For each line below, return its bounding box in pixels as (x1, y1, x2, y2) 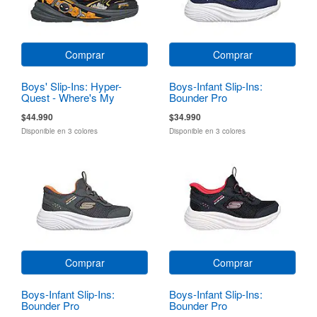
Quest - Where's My (21, 89, 115, 105)
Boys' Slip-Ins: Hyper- (21, 78, 122, 93)
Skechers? (21, 100, 71, 116)
